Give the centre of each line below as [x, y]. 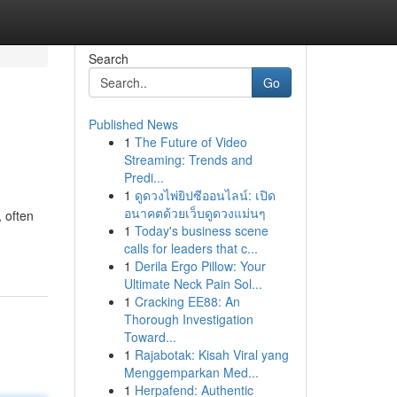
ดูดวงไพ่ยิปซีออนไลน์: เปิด [205, 195]
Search [108, 58]
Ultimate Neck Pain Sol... [193, 284]
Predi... [144, 177]
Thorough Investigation [188, 319]
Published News [133, 124]
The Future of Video [191, 142]
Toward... [150, 337]
